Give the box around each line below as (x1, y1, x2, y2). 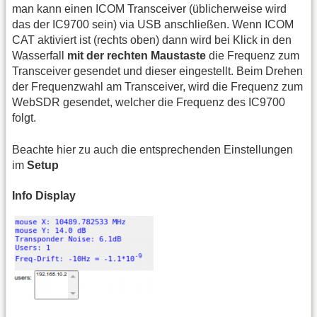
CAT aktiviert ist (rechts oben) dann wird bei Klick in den (12, 34, 292, 47)
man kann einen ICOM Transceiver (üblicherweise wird (12, 3, 287, 16)
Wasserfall (12, 50, 67, 62)
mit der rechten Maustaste (67, 50, 206, 62)
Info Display (12, 190, 76, 202)
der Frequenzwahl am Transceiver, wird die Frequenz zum (12, 81, 303, 93)
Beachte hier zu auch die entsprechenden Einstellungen (12, 143, 293, 156)
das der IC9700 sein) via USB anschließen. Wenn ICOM (12, 18, 294, 31)
